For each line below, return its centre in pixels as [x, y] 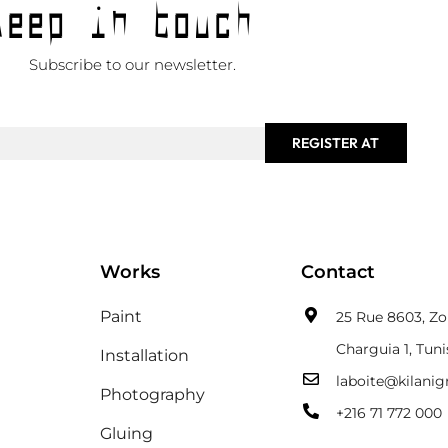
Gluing [126, 434]
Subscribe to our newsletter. [132, 64]
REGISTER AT [336, 143]
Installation [144, 356]
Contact [338, 272]
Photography [152, 395]
